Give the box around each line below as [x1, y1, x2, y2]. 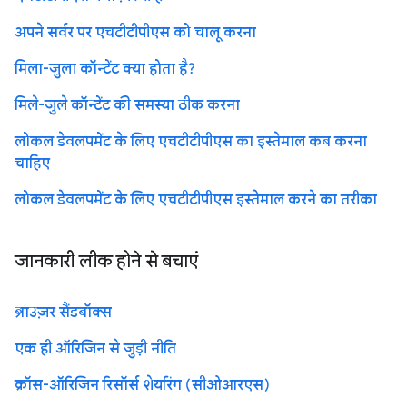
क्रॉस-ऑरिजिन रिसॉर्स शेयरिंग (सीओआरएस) [15, 375, 270, 394]
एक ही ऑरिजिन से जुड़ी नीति [15, 339, 176, 358]
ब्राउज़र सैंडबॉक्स [15, 303, 112, 322]
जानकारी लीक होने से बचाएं [15, 249, 198, 273]
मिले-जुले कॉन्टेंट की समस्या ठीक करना [15, 95, 240, 114]
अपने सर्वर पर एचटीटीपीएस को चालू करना [15, 23, 256, 42]
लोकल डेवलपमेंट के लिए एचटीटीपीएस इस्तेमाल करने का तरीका [15, 190, 377, 209]
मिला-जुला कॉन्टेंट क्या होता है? [15, 59, 195, 78]
